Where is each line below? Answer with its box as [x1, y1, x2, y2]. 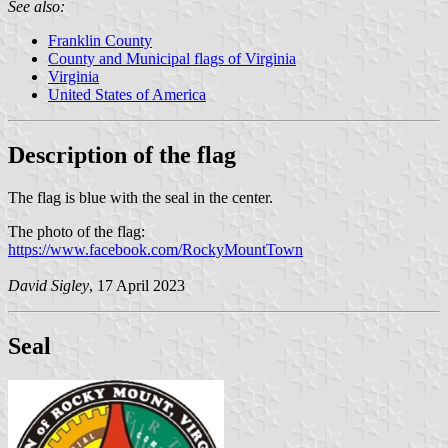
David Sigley [8, 276, 89, 294]
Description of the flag [8, 142, 236, 169]
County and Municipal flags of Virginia [48, 50, 296, 68]
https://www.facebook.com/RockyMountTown [8, 240, 303, 258]
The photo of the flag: [8, 222, 145, 240]
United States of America [48, 86, 206, 104]
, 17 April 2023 [89, 276, 185, 294]
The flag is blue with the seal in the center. [8, 188, 273, 206]
